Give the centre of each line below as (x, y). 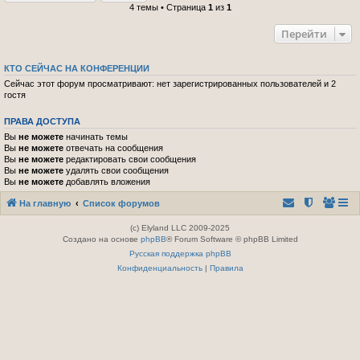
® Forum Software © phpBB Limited (232, 239)
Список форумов (121, 203)
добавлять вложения (107, 181)
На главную (45, 203)
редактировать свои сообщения (130, 159)
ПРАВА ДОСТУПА (42, 121)
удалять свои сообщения (116, 170)
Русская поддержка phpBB (180, 254)
